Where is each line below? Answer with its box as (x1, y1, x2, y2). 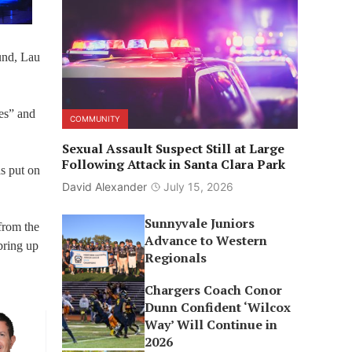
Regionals (145, 249, 207, 266)
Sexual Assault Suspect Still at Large (61, 140, 284, 157)
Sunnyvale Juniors (145, 214, 255, 232)
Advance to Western (145, 232, 268, 249)
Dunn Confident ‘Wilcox (145, 299, 291, 316)
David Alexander (61, 180, 147, 193)
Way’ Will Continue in (145, 316, 278, 333)
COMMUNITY (69, 114, 120, 123)
